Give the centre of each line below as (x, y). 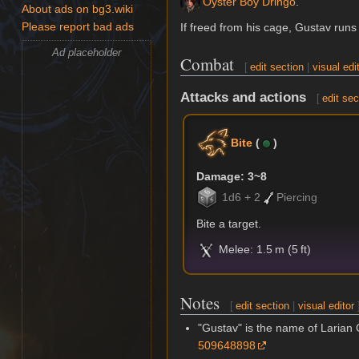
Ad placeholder (87, 52)
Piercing (297, 197)
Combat (207, 65)
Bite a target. (229, 224)
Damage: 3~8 (232, 177)
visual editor (327, 305)
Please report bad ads (78, 27)
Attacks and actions (243, 97)
